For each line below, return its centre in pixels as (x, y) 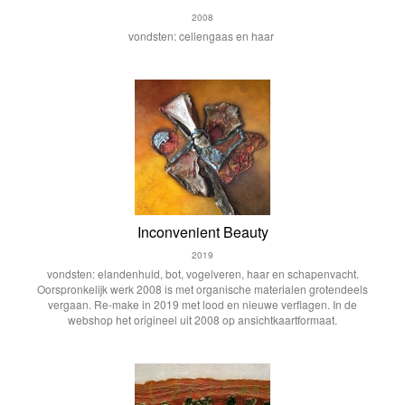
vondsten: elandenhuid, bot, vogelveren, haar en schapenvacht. (202, 273)
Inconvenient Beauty (202, 232)
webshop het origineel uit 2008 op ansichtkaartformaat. (202, 320)
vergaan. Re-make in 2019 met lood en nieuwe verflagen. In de (202, 304)
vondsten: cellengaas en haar (202, 36)
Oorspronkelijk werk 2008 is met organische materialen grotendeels (202, 289)
